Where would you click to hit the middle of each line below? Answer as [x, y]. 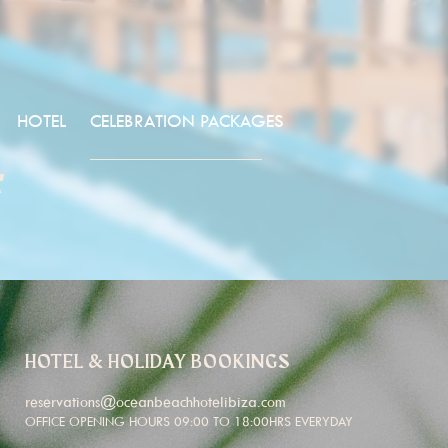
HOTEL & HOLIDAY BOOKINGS [158, 362]
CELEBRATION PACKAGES [187, 120]
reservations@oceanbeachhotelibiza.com [155, 401]
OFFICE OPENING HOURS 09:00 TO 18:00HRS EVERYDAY [189, 421]
